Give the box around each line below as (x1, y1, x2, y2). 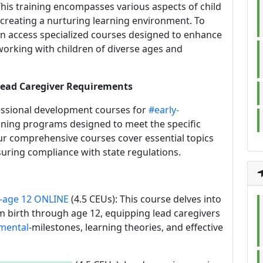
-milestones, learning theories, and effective (29, 221, 223, 234)
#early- (149, 103, 179, 116)
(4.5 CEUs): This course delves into (69, 193, 221, 205)
